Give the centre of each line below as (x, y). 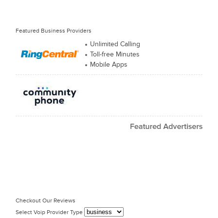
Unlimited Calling (115, 44)
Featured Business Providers (54, 31)
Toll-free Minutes (115, 54)
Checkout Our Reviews (45, 200)
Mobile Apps (109, 64)
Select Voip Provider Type (50, 212)
